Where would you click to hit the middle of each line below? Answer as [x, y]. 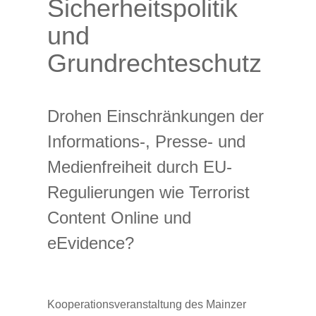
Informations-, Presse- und [146, 141]
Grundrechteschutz [154, 63]
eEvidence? [91, 243]
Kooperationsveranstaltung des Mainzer [147, 304]
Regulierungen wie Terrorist [148, 192]
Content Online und [119, 218]
